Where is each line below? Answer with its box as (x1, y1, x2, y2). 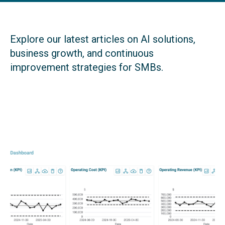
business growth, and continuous (10, 47, 154, 59)
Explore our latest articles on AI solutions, (10, 33, 195, 45)
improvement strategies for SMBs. (10, 61, 163, 73)
